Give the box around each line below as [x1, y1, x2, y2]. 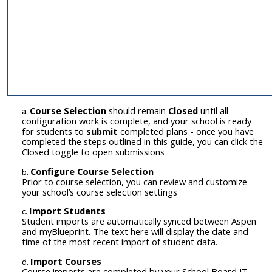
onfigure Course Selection [36, 165, 154, 177]
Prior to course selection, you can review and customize [22, 175, 247, 188]
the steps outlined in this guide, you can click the [68, 135, 263, 148]
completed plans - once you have [118, 124, 254, 137]
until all [198, 104, 228, 117]
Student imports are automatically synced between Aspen [22, 215, 256, 228]
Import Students [29, 205, 106, 217]
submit [86, 124, 118, 137]
